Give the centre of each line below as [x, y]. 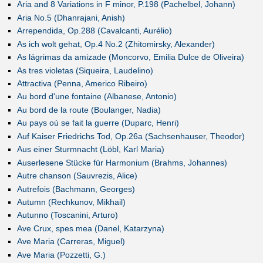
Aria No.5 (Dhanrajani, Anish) [71, 17]
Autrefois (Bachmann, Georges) [76, 189]
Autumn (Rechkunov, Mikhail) [71, 202]
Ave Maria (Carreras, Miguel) [71, 242]
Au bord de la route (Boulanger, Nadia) [89, 109]
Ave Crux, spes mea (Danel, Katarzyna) [90, 228]
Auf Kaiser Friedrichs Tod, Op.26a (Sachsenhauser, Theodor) [131, 136]
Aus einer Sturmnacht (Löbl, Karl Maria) [90, 149]
